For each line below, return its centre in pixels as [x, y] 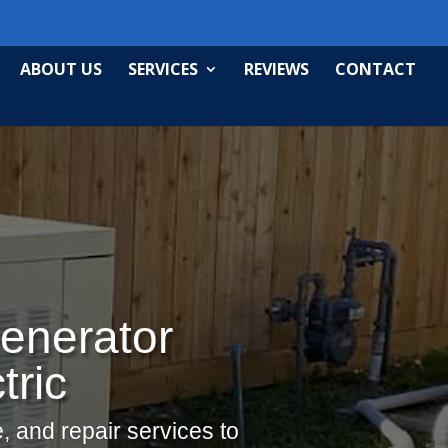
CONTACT [375, 69]
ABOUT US [61, 69]
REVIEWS [276, 69]
